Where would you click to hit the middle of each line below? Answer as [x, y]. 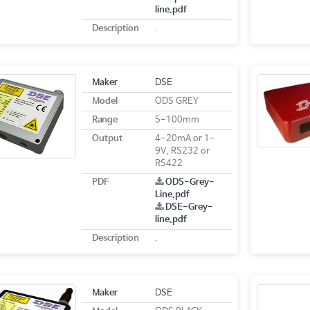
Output [107, 139]
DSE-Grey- [189, 208]
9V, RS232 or [182, 152]
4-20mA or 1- [185, 139]
